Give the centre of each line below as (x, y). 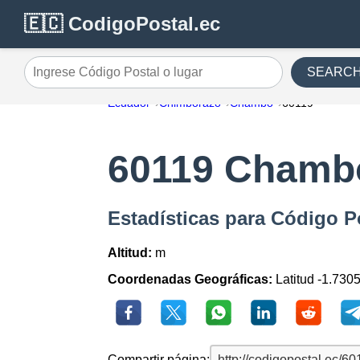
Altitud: (130, 253)
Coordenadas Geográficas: (190, 280)
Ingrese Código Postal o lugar (108, 78)
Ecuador (129, 103)
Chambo (252, 103)
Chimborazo (190, 103)
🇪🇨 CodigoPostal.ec (122, 24)
